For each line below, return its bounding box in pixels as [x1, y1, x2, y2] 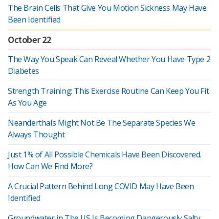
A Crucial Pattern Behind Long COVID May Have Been [8, 181, 194, 192]
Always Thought [8, 129, 65, 140]
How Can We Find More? [8, 161, 93, 172]
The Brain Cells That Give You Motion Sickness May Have [8, 2, 207, 13]
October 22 [8, 33, 51, 45]
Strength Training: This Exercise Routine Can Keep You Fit [8, 86, 209, 96]
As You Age [8, 97, 47, 108]
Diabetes [8, 66, 39, 76]
